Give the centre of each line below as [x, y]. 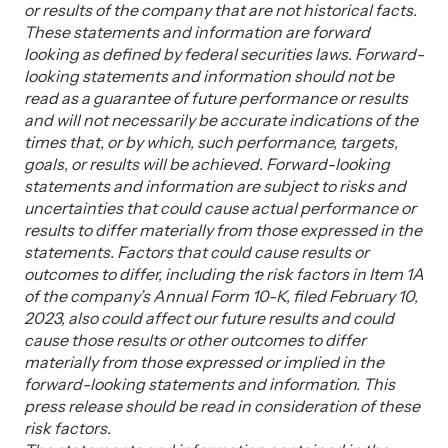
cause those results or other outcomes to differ [195, 340]
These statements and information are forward [197, 32]
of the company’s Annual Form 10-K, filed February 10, [221, 296]
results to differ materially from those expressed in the [223, 230]
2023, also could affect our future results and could [209, 318]
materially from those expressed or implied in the [204, 362]
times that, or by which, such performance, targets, [211, 142]
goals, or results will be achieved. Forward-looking [207, 164]
